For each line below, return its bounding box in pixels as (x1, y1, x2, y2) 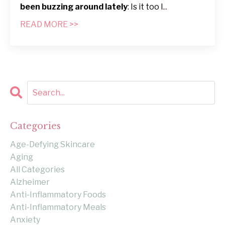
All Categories (10, 165, 65, 175)
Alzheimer (10, 177, 50, 187)
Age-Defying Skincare (10, 140, 95, 150)
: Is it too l (128, 2, 163, 12)
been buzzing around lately (20, 2, 128, 12)
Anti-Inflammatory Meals (10, 202, 106, 212)
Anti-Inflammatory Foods (10, 190, 106, 200)
